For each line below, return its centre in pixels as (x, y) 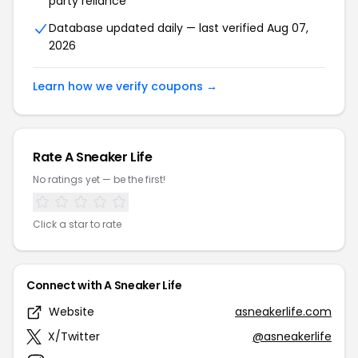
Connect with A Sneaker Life (104, 286)
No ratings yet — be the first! (99, 180)
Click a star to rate (77, 225)
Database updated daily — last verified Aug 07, (179, 28)
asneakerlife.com (283, 312)
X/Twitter (74, 337)
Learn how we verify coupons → (125, 87)
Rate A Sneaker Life (93, 157)
